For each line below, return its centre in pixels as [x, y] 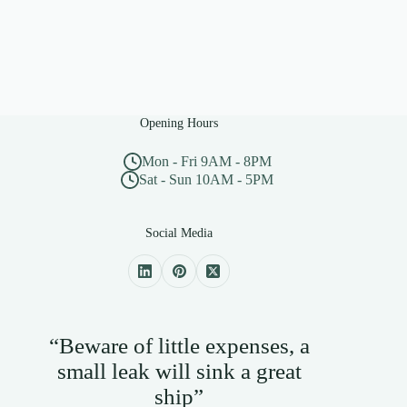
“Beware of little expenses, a [179, 346]
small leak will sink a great [179, 372]
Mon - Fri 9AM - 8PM [206, 162]
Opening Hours [179, 123]
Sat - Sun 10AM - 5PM [207, 180]
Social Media [179, 233]
